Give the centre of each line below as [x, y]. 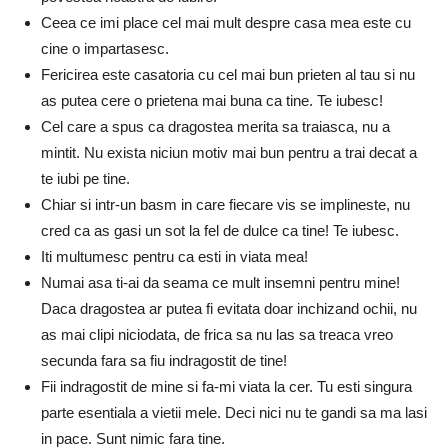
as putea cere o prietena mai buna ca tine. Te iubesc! [212, 100]
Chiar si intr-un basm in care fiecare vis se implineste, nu [225, 204]
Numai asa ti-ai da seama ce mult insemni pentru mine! [220, 282]
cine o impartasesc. [105, 48]
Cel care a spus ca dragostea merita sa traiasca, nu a [215, 126]
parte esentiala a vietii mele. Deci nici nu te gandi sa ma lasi [234, 412]
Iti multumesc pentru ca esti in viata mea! [174, 256]
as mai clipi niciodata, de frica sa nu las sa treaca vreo [217, 334]
